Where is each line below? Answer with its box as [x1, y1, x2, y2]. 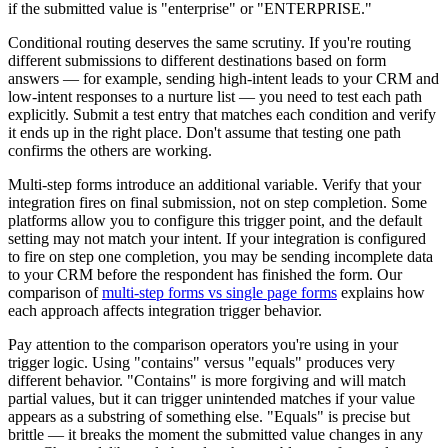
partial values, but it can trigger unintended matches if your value [8, 390, 415, 408]
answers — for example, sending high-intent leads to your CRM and [8, 70, 439, 88]
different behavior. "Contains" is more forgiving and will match [8, 372, 406, 390]
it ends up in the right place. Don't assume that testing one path [8, 124, 401, 142]
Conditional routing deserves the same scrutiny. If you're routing [8, 34, 411, 52]
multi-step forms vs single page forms [102, 284, 337, 302]
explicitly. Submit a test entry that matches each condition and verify [8, 106, 436, 124]
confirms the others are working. [8, 142, 212, 160]
